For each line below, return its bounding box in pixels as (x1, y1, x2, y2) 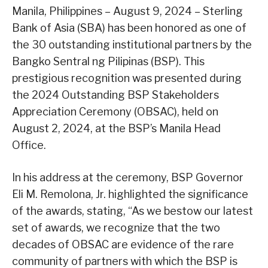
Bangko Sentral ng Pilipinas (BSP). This (12, 54, 205, 68)
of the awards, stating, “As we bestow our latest (12, 204, 253, 217)
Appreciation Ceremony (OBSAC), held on (12, 105, 218, 118)
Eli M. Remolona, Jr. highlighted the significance (12, 187, 248, 200)
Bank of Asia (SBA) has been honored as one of (12, 21, 246, 34)
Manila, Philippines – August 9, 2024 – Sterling (12, 4, 243, 17)
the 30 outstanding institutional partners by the (12, 38, 252, 51)
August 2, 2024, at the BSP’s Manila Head (12, 121, 221, 135)
